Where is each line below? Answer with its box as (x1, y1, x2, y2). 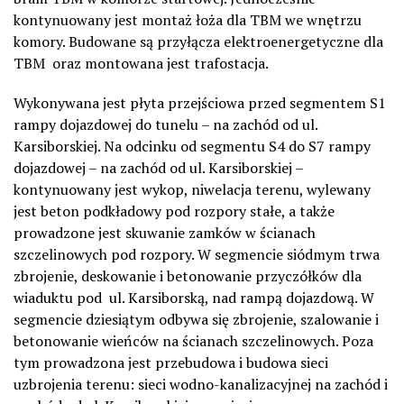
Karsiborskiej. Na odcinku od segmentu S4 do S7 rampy (14, 136, 371, 157)
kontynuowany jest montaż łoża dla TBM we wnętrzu (14, 10, 362, 31)
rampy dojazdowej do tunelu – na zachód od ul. (14, 115, 317, 135)
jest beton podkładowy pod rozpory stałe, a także (14, 201, 335, 222)
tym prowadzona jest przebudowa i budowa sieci (14, 353, 328, 373)
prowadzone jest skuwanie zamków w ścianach (14, 223, 316, 243)
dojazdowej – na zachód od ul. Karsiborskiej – (14, 158, 303, 179)
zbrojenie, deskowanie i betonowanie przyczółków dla (14, 266, 362, 287)
